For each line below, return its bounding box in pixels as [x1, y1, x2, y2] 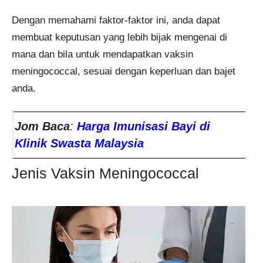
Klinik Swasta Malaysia [15, 137, 144, 150]
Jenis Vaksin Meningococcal [12, 165, 199, 182]
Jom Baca [15, 120, 70, 133]
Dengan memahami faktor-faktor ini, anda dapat [12, 14, 220, 26]
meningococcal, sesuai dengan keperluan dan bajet [12, 65, 235, 77]
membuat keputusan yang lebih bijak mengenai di [12, 31, 227, 43]
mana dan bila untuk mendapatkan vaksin [12, 48, 193, 60]
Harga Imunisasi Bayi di [77, 120, 210, 133]
